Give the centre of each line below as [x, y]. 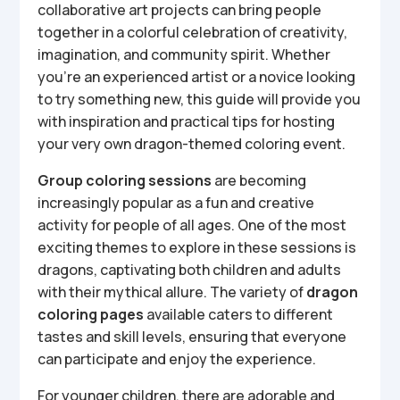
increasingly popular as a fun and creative [176, 203]
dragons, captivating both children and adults [190, 270]
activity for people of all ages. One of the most [192, 225]
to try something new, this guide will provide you [200, 99]
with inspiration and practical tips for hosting [187, 121]
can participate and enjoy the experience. [177, 359]
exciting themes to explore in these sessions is [197, 247]
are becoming [259, 180]
